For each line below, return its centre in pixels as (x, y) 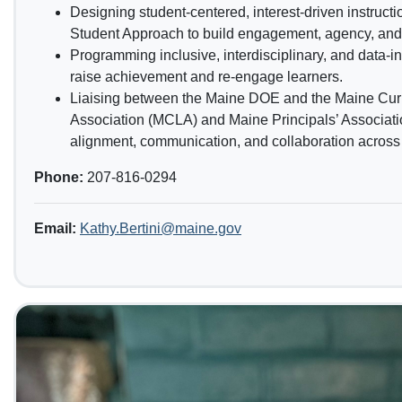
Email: (55, 229)
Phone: (61, 178)
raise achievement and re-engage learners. (206, 77)
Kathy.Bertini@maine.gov (161, 229)
